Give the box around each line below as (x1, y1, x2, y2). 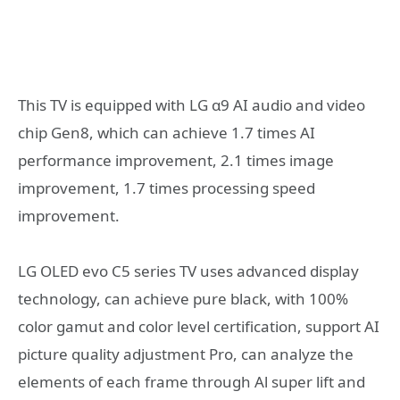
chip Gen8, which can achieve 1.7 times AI (18, 121, 315, 143)
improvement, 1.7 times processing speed (18, 177, 315, 198)
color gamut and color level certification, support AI (18, 316, 379, 337)
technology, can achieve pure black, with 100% (18, 288, 348, 310)
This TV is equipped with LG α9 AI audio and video (18, 94, 365, 115)
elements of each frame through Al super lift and (18, 371, 365, 393)
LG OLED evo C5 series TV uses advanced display (18, 261, 359, 282)
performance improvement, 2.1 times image (18, 149, 334, 171)
